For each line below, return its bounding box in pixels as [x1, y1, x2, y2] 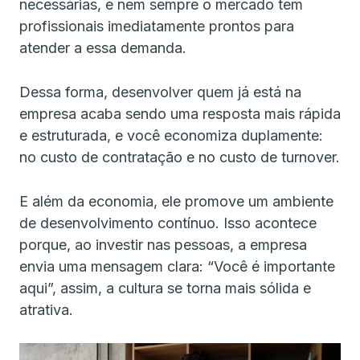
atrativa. [19, 301, 73, 318]
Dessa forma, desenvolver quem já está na [19, 84, 301, 100]
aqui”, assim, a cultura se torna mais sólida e [19, 280, 311, 297]
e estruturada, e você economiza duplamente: [19, 127, 323, 144]
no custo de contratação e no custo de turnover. [19, 149, 340, 166]
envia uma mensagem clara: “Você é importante [19, 258, 335, 275]
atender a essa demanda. [19, 39, 190, 56]
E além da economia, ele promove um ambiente [19, 193, 333, 210]
